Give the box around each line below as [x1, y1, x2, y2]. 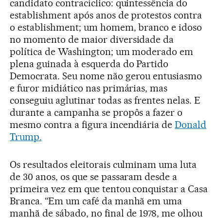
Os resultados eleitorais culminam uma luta [10, 159, 197, 171]
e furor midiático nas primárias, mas [10, 82, 168, 94]
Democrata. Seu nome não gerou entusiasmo [10, 70, 202, 82]
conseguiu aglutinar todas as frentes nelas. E [10, 94, 201, 107]
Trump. [10, 131, 42, 143]
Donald [175, 119, 207, 131]
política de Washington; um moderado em [10, 46, 194, 58]
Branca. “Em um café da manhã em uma [10, 195, 182, 207]
